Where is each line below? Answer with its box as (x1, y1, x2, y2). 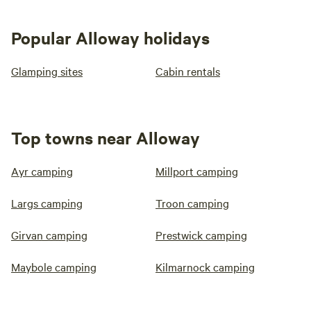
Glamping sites (11, 63, 83, 79)
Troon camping (155, 195, 229, 211)
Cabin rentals (155, 63, 220, 79)
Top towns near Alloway (11, 126, 200, 149)
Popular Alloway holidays (11, 26, 210, 49)
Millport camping (155, 163, 238, 179)
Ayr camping (11, 163, 73, 179)
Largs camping (11, 195, 83, 211)
